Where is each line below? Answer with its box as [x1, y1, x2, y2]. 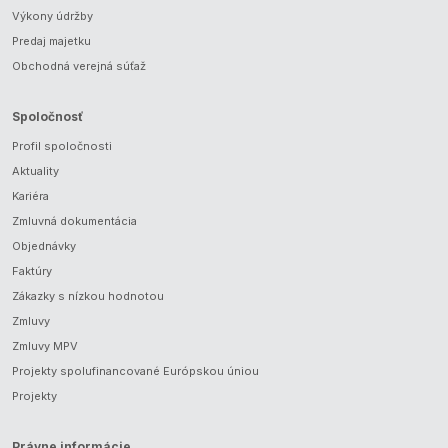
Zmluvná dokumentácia [12, 214, 137, 228]
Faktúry [12, 264, 52, 278]
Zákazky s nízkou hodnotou [12, 289, 164, 303]
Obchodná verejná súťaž [12, 59, 146, 73]
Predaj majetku [12, 34, 91, 48]
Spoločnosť [12, 109, 83, 124]
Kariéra [12, 189, 49, 203]
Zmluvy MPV [12, 339, 78, 353]
